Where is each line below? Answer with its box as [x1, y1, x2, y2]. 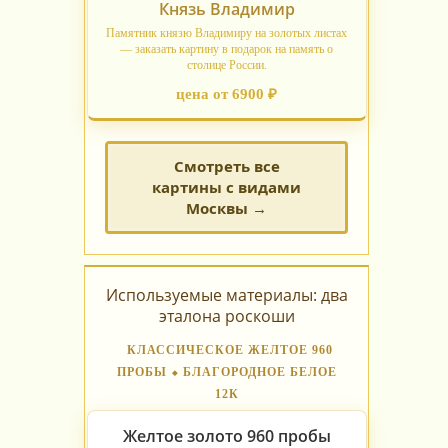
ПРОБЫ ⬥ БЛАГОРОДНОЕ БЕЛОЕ [116, 365, 337, 380]
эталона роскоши [158, 305, 295, 328]
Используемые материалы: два [105, 284, 348, 307]
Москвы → [186, 198, 267, 219]
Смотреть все [173, 156, 280, 177]
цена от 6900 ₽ [176, 86, 277, 103]
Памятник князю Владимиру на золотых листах [106, 26, 347, 41]
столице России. [186, 58, 267, 73]
